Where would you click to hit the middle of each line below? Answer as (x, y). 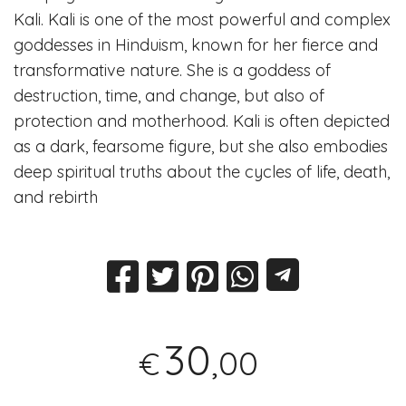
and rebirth (56, 198)
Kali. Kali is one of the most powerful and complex (203, 20)
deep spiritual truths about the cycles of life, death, (202, 172)
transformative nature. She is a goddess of (173, 71)
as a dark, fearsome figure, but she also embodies (201, 147)
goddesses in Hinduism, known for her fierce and (196, 45)
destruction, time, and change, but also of (169, 96)
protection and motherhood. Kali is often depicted (202, 121)
